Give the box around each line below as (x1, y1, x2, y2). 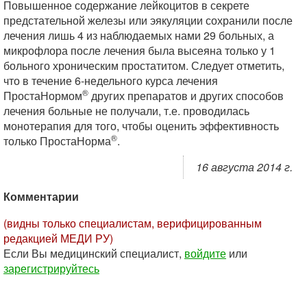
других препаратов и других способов (88, 88, 284, 103)
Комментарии (3, 188, 79, 204)
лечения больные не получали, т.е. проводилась (3, 103, 249, 119)
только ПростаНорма (3, 133, 111, 149)
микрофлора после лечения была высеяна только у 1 (3, 42, 275, 58)
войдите (184, 245, 226, 261)
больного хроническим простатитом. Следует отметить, (3, 58, 284, 73)
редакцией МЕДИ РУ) (3, 230, 113, 246)
